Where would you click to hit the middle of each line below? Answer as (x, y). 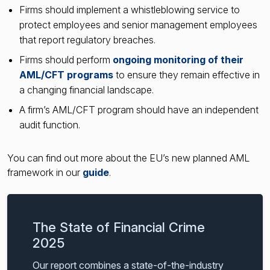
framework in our (45, 172)
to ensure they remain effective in (187, 74)
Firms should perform (66, 59)
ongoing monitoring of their (178, 59)
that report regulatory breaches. (89, 39)
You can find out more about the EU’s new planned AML (128, 158)
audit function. (51, 124)
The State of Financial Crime (119, 227)
